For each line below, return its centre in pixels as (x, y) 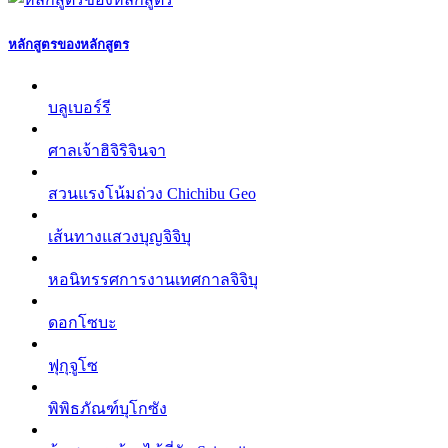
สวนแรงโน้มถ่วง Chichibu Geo (152, 194)
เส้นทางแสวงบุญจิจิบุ (119, 237)
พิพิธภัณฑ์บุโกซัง (107, 409)
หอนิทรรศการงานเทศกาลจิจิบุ (153, 280)
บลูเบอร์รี (79, 108)
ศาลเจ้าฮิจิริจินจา (107, 151)
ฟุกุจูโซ (73, 366)
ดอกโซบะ (82, 323)
